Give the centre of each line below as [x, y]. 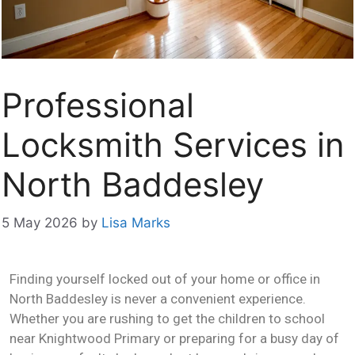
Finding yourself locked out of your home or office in [165, 279]
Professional [98, 105]
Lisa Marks [136, 223]
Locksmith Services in [173, 144]
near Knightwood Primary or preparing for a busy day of [174, 338]
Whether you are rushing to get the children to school [167, 319]
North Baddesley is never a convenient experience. [158, 299]
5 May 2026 [40, 223]
